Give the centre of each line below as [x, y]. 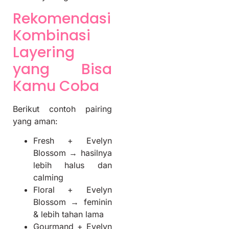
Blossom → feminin [73, 202]
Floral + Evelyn [73, 190]
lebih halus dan [73, 165]
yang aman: [35, 121]
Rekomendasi [62, 18]
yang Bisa [62, 69]
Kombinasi [52, 35]
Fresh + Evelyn [73, 141]
